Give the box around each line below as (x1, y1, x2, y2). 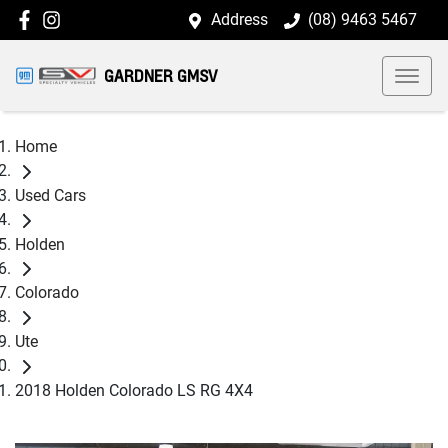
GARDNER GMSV (104, 65, 217, 86)
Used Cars (15, 185, 86, 205)
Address (211, 10, 268, 29)
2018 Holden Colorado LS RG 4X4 (15, 380, 253, 400)
